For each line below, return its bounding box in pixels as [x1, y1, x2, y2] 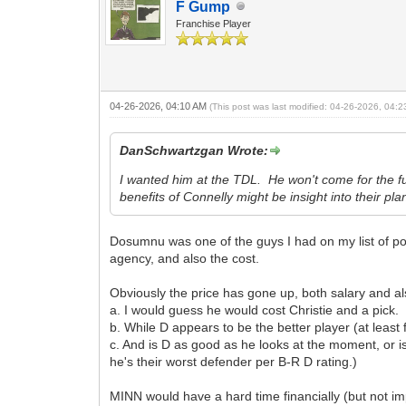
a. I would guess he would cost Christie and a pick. [110, 302, 403, 317]
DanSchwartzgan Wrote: [120, 142, 269, 158]
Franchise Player [176, 17, 252, 29]
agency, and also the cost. [110, 250, 264, 266]
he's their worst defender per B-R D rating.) [110, 353, 358, 369]
